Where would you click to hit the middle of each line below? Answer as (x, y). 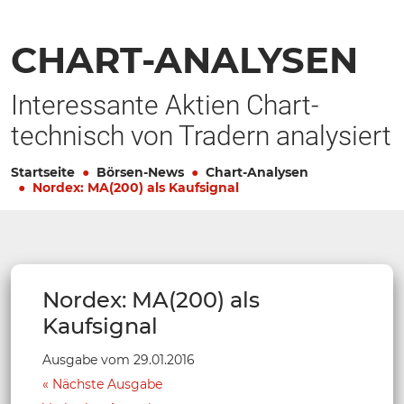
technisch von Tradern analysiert (201, 135)
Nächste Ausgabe (107, 384)
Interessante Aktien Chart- (165, 105)
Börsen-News (140, 172)
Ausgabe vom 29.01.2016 (119, 359)
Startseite (43, 172)
